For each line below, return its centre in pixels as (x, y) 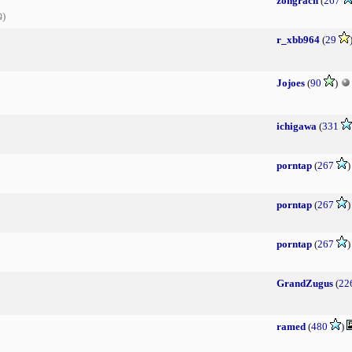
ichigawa (297, 126)
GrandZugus (305, 283)
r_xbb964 (298, 40)
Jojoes (291, 83)
